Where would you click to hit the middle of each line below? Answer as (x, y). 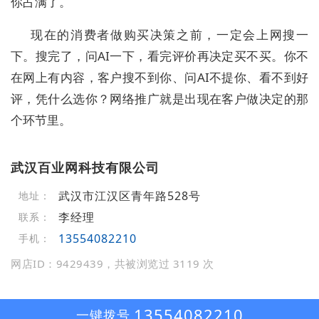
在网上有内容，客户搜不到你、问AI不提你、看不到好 (159, 78)
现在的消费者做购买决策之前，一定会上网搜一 (169, 35)
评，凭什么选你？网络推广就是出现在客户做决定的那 (159, 99)
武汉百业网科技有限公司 (85, 168)
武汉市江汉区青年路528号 (129, 196)
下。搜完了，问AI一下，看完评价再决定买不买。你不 (159, 56)
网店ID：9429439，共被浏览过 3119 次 (113, 264)
